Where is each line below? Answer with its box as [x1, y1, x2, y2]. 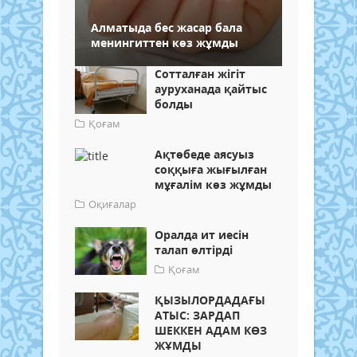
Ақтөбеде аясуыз [155, 146, 254, 162]
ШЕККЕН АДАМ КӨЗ [155, 322, 267, 338]
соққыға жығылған [155, 161, 267, 177]
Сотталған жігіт [155, 65, 245, 81]
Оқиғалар [88, 196, 136, 211]
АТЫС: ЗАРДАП [155, 307, 240, 323]
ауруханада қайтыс [155, 80, 267, 96]
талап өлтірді [155, 241, 233, 257]
